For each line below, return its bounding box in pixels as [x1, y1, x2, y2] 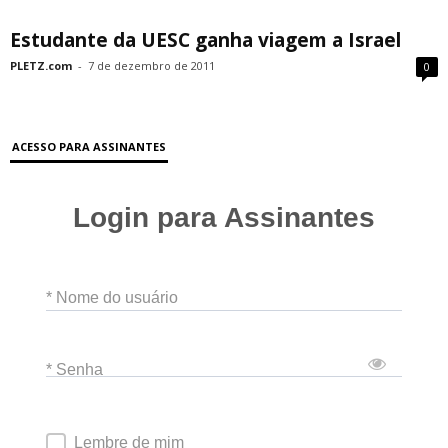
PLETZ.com [10, 58, 72, 73]
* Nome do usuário [46, 288, 178, 306]
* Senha [46, 360, 103, 378]
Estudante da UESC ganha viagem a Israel [10, 27, 401, 53]
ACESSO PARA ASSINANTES [12, 139, 166, 154]
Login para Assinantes [73, 202, 375, 234]
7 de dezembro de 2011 [88, 58, 215, 73]
